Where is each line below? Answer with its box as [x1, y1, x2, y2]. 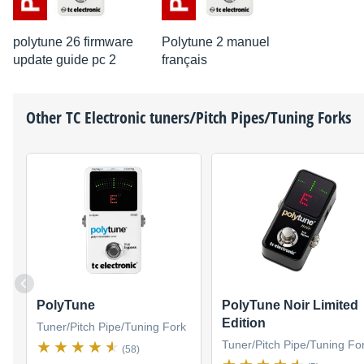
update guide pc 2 [13, 52, 116, 67]
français [162, 52, 207, 67]
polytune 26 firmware [13, 34, 133, 49]
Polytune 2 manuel [162, 34, 270, 49]
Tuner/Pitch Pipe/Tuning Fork [37, 320, 186, 334]
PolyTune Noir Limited [222, 298, 358, 313]
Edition [222, 316, 266, 331]
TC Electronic [66, 106, 145, 128]
